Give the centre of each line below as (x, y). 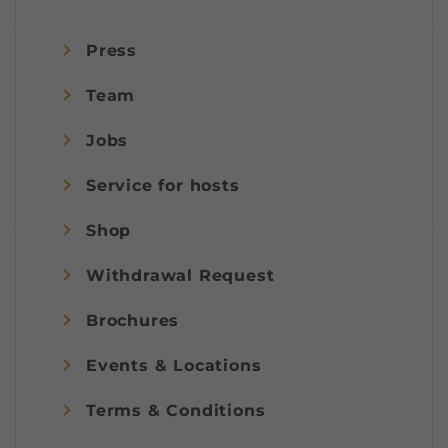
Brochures (133, 320)
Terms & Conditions (176, 410)
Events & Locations (174, 365)
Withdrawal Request (180, 275)
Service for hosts (163, 185)
